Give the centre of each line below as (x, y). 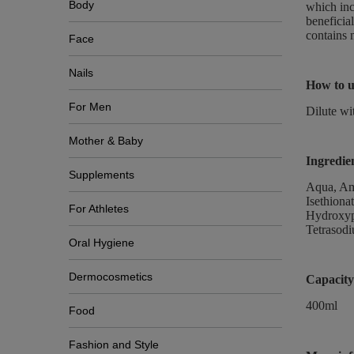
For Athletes (99, 209)
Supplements (102, 175)
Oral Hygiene (102, 243)
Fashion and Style (114, 345)
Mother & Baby (106, 141)
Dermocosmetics (111, 277)
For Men (90, 107)
